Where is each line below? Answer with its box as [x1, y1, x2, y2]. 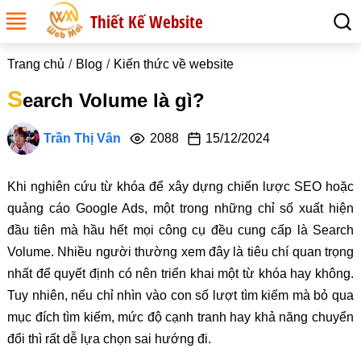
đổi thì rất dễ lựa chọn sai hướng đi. [6, 332, 211, 346]
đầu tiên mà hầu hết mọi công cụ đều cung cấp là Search [6, 223, 355, 237]
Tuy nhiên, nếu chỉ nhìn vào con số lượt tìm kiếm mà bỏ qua [6, 288, 355, 302]
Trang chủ [6, 57, 64, 71]
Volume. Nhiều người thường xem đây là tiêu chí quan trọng [6, 245, 355, 259]
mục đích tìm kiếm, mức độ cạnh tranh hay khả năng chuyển [6, 310, 355, 324]
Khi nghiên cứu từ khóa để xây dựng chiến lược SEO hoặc [6, 180, 355, 193]
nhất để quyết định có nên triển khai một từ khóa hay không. [6, 267, 355, 280]
